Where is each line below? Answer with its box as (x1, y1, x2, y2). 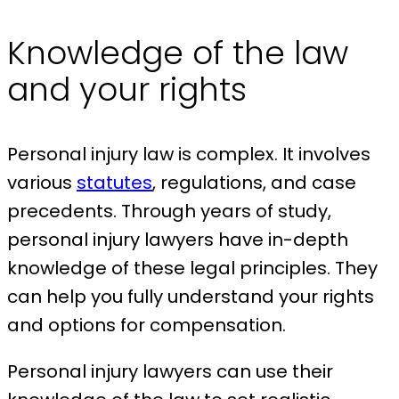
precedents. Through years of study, (7, 199, 331, 224)
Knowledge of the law (7, 30, 348, 77)
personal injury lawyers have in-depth (7, 227, 348, 253)
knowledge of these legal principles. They (7, 256, 378, 281)
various (7, 170, 77, 196)
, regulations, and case (152, 170, 356, 196)
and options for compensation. (7, 313, 290, 338)
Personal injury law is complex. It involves (7, 142, 370, 167)
